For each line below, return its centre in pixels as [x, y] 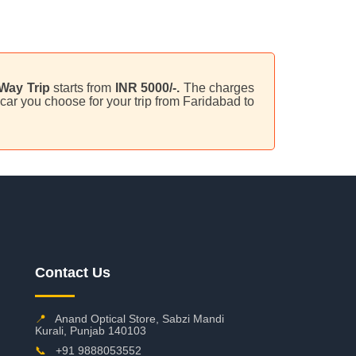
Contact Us [72, 273]
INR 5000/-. [149, 88]
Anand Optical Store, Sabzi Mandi [138, 319]
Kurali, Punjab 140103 [90, 331]
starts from [82, 88]
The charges [219, 88]
